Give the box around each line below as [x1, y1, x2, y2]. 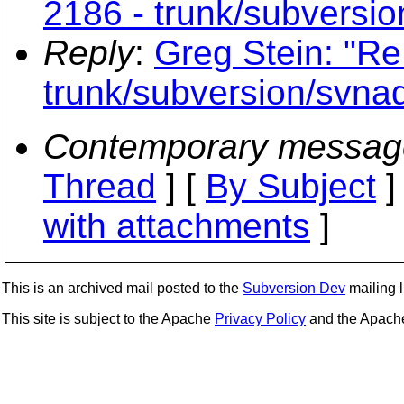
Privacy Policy [215, 311, 306, 326]
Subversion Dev [243, 280, 345, 296]
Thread [43, 167, 156, 206]
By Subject [206, 167, 376, 206]
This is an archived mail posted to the [2, 280, 243, 296]
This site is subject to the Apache [2, 311, 215, 326]
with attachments [43, 207, 310, 245]
